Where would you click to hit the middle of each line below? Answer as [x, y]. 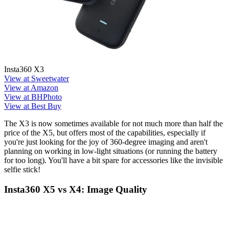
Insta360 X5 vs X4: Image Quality [76, 190]
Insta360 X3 [24, 70]
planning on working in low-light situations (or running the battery [111, 151]
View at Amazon [31, 88]
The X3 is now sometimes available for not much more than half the [113, 124]
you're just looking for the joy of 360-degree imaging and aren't [106, 142]
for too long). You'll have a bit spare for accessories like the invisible [113, 161]
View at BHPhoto [33, 97]
